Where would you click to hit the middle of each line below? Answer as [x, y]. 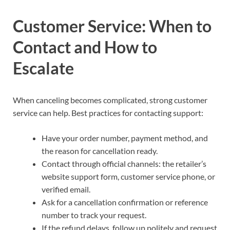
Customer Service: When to [112, 26]
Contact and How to [85, 47]
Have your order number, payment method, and [125, 138]
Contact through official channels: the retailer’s [124, 164]
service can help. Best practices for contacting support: [108, 113]
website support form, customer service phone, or [128, 177]
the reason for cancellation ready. [100, 151]
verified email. [66, 189]
